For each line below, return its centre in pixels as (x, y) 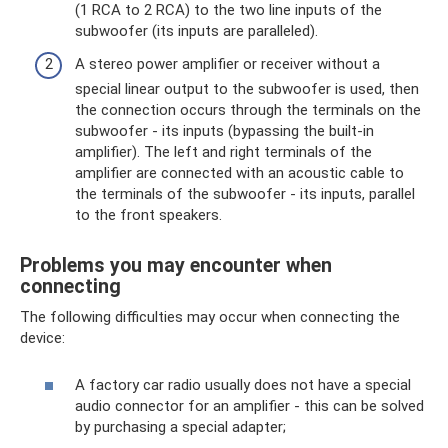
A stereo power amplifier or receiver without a (227, 64)
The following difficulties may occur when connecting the (210, 317)
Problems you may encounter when (176, 266)
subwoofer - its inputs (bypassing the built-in (224, 131)
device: (42, 338)
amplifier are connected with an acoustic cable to (239, 173)
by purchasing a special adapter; (180, 426)
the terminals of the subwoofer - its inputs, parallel (245, 194)
